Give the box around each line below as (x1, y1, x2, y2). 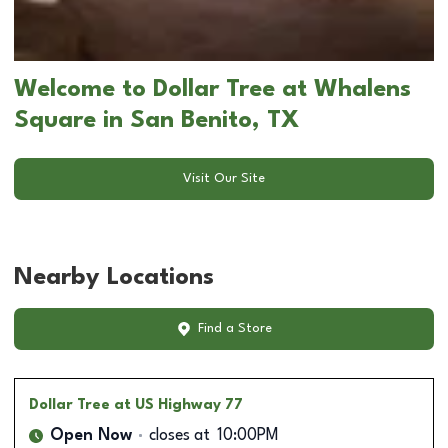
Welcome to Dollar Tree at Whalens (14, 77, 411, 102)
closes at (149, 427, 210, 444)
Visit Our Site (183, 172, 265, 186)
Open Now (50, 427, 132, 444)
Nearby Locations (14, 265, 214, 290)
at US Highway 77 (114, 397, 243, 412)
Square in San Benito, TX (14, 108, 300, 133)
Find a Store (197, 322, 272, 336)
